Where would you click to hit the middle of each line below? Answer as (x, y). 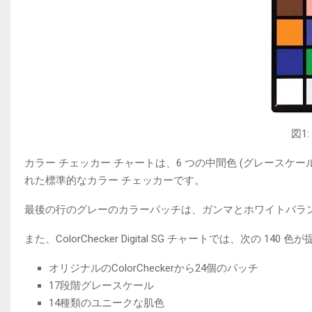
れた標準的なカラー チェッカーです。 (115, 180)
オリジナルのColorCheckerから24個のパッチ (154, 268)
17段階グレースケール (101, 285)
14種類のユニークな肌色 (107, 303)
